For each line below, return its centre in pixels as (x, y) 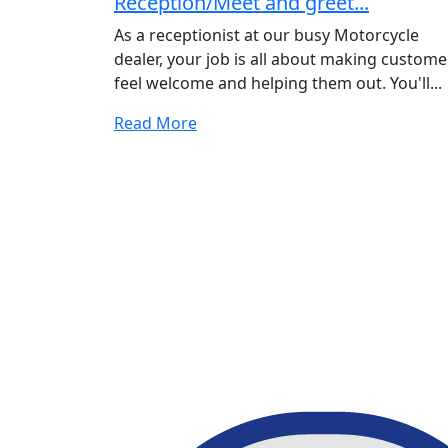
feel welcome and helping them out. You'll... (278, 82)
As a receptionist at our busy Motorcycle (266, 34)
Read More (155, 122)
